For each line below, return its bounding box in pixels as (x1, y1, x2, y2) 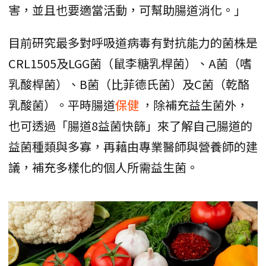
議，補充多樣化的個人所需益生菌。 (8, 158, 198, 176)
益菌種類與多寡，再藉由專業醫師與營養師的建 (8, 137, 258, 155)
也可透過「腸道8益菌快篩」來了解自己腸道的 (8, 116, 252, 134)
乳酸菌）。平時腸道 (8, 96, 115, 113)
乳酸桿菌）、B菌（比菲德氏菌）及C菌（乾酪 (8, 75, 249, 93)
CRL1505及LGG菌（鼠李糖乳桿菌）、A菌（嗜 (8, 54, 252, 72)
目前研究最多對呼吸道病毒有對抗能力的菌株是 (8, 33, 258, 51)
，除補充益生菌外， (141, 96, 248, 113)
